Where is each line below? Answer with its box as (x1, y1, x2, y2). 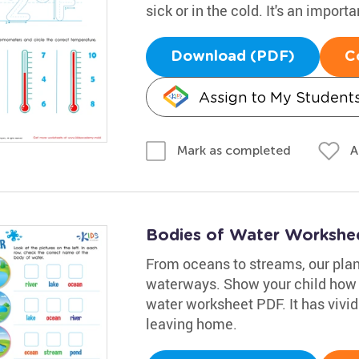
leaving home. (145, 314, 237, 333)
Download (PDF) (170, 49, 295, 64)
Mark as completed (176, 143, 291, 158)
